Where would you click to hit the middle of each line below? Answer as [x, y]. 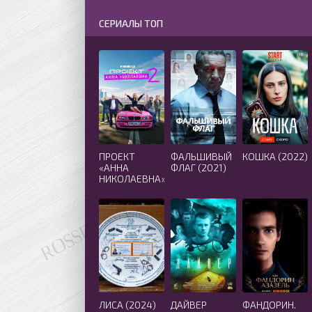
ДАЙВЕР [189, 305]
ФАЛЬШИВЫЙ [201, 156]
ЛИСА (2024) [127, 305]
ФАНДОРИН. [269, 305]
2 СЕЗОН [118, 190]
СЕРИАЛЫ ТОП [131, 23]
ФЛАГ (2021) [198, 167]
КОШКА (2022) [275, 156]
